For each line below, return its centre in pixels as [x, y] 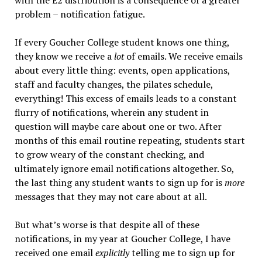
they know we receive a [64, 56]
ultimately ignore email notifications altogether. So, [124, 169]
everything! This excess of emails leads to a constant [125, 99]
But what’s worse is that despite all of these [107, 225]
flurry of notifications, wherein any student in [111, 113]
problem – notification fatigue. [80, 14]
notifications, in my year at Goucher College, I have [122, 239]
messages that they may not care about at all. [111, 197]
